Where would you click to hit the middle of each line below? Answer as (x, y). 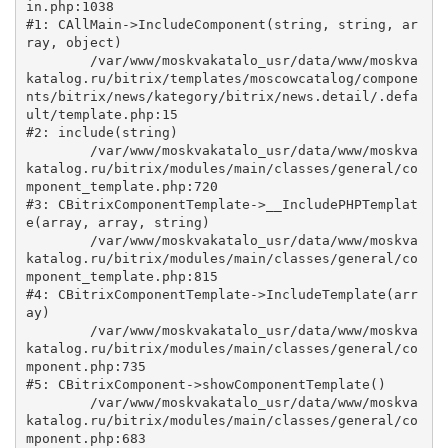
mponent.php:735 (85, 366)
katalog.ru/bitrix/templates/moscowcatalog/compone (221, 78)
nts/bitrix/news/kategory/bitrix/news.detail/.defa (221, 96)
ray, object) (73, 42)
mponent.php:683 (85, 438)
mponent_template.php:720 (121, 186)
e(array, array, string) (117, 222)
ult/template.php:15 (101, 114)
